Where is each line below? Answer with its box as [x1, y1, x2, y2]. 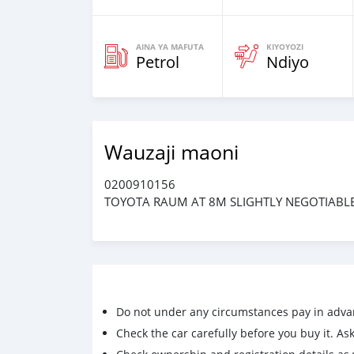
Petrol [136, 51, 179, 73]
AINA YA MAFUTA [136, 41, 204, 52]
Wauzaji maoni [104, 139, 239, 165]
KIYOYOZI [266, 41, 303, 52]
